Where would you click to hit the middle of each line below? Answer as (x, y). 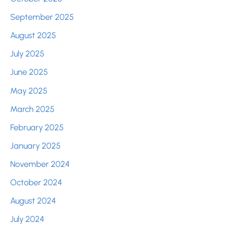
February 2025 (37, 127)
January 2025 (35, 145)
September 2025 (42, 17)
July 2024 (27, 219)
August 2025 (33, 35)
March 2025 (32, 109)
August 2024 (33, 201)
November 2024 (40, 164)
